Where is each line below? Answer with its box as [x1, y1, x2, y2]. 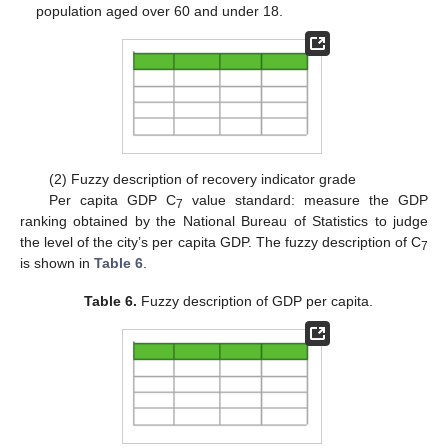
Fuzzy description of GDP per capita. [136, 292, 373, 309]
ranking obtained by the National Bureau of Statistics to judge [20, 212, 428, 229]
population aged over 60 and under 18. [36, 2, 284, 19]
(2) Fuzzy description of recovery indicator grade [48, 170, 356, 187]
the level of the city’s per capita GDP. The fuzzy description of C [20, 233, 421, 250]
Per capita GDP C [48, 191, 176, 208]
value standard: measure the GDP [182, 191, 429, 208]
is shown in [20, 254, 94, 271]
